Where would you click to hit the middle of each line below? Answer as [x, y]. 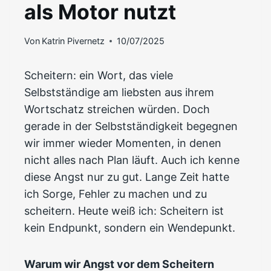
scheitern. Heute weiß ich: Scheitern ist [124, 211]
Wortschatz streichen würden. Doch [117, 109]
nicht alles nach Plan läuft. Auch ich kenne [132, 160]
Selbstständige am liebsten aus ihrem [119, 93]
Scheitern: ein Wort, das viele [99, 76]
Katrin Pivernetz [73, 41]
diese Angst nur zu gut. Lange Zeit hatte [127, 177]
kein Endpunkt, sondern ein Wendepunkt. [130, 228]
